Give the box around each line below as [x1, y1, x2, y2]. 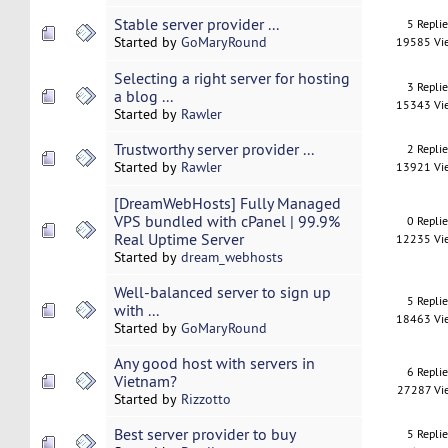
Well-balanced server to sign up [113, 282, 331, 303]
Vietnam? [113, 371, 177, 392]
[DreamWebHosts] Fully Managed [113, 193, 341, 214]
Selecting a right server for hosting [113, 68, 350, 89]
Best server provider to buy [113, 424, 296, 445]
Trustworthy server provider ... [113, 139, 314, 160]
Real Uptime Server [113, 229, 244, 250]
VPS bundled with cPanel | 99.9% [113, 211, 340, 232]
